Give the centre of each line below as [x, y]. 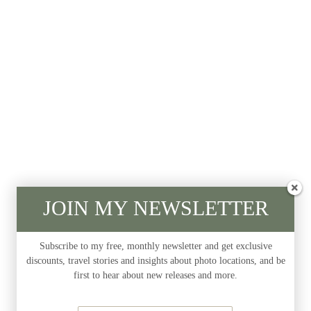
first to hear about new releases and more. [155, 275]
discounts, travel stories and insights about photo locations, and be [155, 261]
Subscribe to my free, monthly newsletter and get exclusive [155, 246]
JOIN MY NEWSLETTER [155, 208]
